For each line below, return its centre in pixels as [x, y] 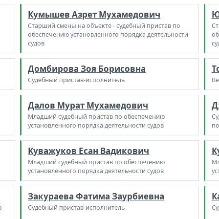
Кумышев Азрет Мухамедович [94, 14]
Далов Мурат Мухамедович [88, 105]
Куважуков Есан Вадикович [89, 151]
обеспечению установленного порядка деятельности [108, 34]
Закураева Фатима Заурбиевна [96, 196]
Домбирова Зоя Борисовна [87, 69]
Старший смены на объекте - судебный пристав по [104, 26]
